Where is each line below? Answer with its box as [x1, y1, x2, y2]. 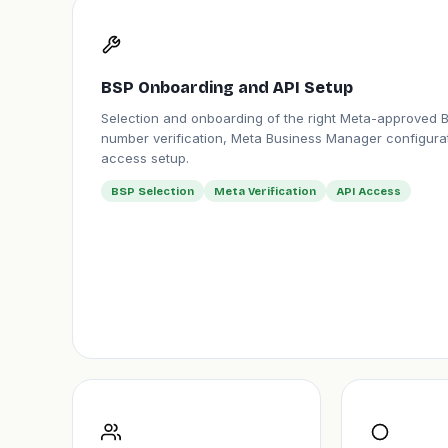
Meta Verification [214, 184, 316, 198]
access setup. [101, 150, 189, 166]
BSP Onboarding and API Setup [101, 78, 353, 97]
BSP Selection [111, 184, 194, 198]
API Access [336, 184, 401, 198]
